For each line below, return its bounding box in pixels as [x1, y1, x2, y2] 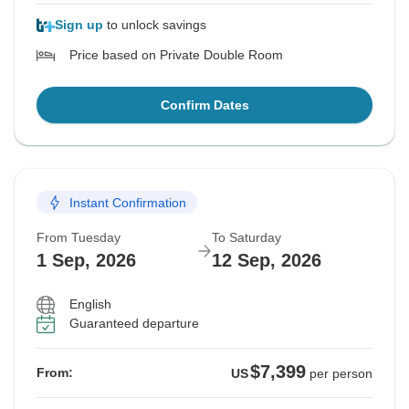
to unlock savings [103, 17, 206, 33]
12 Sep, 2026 [212, 250, 321, 271]
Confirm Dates [160, 98, 249, 113]
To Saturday [212, 230, 281, 246]
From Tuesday [37, 230, 121, 246]
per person [309, 366, 372, 382]
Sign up [55, 17, 103, 33]
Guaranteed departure [69, 316, 199, 331]
